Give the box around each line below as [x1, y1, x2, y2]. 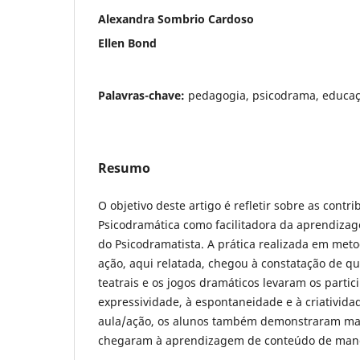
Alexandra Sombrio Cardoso [98, 10, 254, 27]
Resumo [98, 158, 150, 177]
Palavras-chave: [98, 87, 188, 103]
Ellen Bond [98, 35, 157, 51]
